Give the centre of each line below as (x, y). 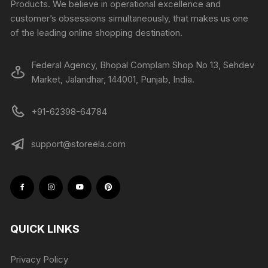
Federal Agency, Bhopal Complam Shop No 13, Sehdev (143, 65)
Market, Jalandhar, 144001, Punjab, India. (113, 79)
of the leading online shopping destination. (97, 32)
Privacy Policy (39, 259)
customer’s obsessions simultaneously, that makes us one (130, 18)
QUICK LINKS (45, 229)
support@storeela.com (79, 144)
